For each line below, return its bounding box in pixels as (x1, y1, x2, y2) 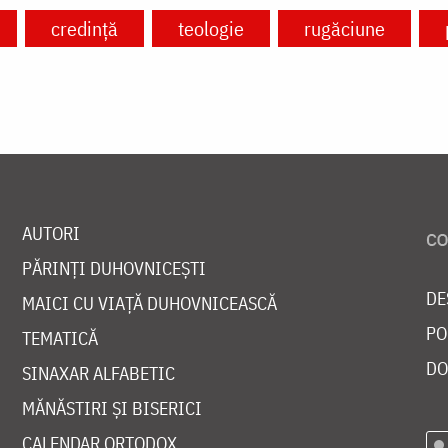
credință (50, 15, 118, 43)
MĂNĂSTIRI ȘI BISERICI (21, 397, 202, 421)
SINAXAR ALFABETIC (21, 362, 175, 386)
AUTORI (21, 222, 80, 246)
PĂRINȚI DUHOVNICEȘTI (21, 257, 206, 281)
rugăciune (303, 15, 385, 43)
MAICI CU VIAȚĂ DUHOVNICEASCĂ (21, 292, 277, 316)
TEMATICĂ (21, 327, 98, 351)
